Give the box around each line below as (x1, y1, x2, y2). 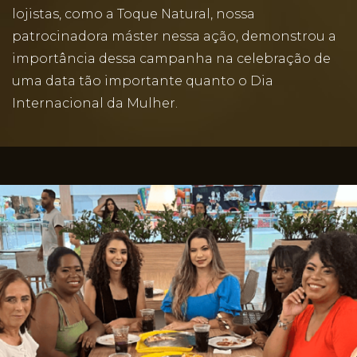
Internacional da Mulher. (12, 96, 178, 111)
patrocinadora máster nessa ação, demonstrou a (12, 29, 336, 44)
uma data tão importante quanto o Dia (12, 73, 273, 88)
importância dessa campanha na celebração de (12, 51, 331, 66)
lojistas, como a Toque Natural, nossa (12, 6, 255, 22)
